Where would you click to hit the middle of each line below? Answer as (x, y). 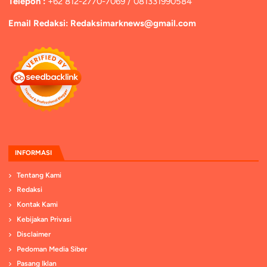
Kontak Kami (38, 205)
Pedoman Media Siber (52, 249)
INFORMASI (33, 153)
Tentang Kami (39, 175)
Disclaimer (34, 234)
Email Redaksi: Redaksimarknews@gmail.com (102, 23)
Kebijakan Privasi (44, 219)
